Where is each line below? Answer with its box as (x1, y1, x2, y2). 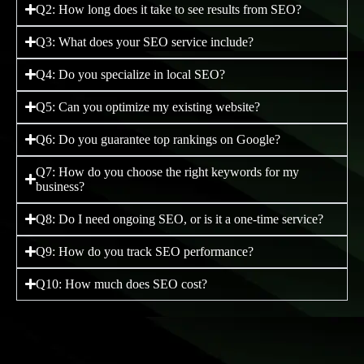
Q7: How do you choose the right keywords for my (36, 164, 300, 179)
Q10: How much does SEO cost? (36, 276, 208, 291)
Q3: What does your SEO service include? (36, 34, 254, 49)
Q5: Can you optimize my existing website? (36, 99, 261, 114)
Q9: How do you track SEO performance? (36, 244, 254, 258)
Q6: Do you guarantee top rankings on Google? (36, 132, 281, 146)
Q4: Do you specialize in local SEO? (36, 67, 226, 81)
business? (36, 179, 85, 193)
